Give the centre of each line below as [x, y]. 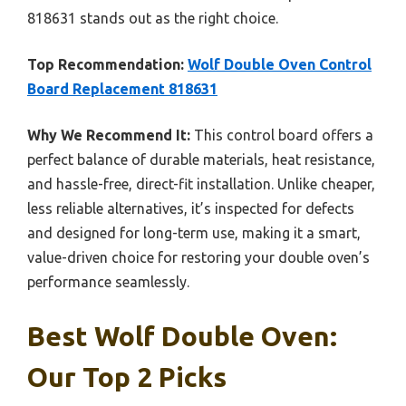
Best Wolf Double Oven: [182, 336]
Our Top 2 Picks [127, 377]
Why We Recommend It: [109, 135]
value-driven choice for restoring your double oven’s [198, 257]
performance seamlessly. [108, 281]
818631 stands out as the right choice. [153, 18]
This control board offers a [282, 135]
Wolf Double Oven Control [280, 64]
